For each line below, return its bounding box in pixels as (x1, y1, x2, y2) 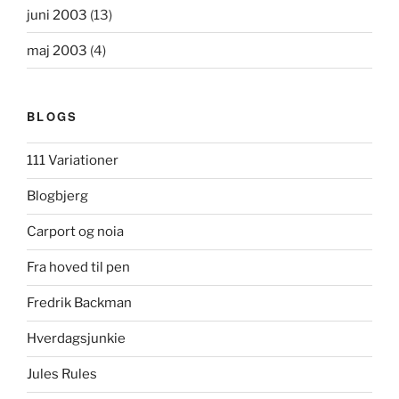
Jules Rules (27, 366, 97, 383)
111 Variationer (27, 152, 118, 169)
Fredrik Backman (27, 295, 132, 312)
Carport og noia (27, 224, 124, 240)
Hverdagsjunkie (27, 330, 126, 347)
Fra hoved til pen (27, 259, 130, 276)
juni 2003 (27, 6, 87, 23)
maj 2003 (27, 42, 87, 59)
